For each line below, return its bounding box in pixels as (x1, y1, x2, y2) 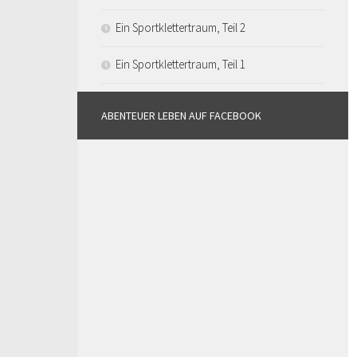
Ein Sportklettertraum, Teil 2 (116, 19, 245, 35)
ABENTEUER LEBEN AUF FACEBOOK (101, 108, 261, 123)
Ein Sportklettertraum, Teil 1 (116, 56, 245, 72)
